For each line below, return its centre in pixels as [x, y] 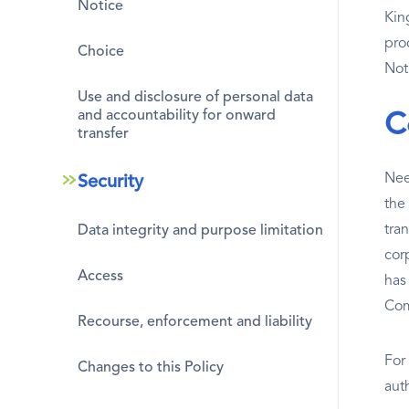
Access [100, 276]
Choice [101, 52]
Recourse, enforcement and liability [195, 322]
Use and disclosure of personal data [195, 97]
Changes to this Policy [151, 367]
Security [110, 182]
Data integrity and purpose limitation [200, 231]
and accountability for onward [177, 115]
